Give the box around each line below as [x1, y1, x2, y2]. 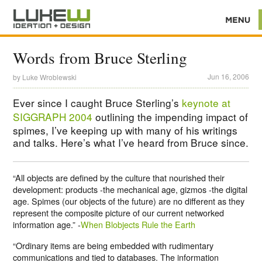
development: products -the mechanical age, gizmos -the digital [13, 183, 248, 196]
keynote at [182, 95, 231, 110]
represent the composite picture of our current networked [13, 206, 225, 219]
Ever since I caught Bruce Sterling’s [13, 95, 182, 110]
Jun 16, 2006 [207, 71, 249, 82]
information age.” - [13, 218, 81, 231]
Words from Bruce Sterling [13, 47, 188, 69]
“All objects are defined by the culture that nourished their [13, 171, 225, 184]
